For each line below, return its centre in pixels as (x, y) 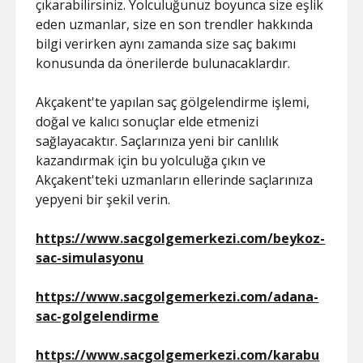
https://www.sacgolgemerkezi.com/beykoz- (181, 238)
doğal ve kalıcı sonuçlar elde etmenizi (147, 122)
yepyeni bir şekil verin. (103, 199)
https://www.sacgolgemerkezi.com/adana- (177, 297)
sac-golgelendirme (98, 316)
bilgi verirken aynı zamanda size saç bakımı (166, 44)
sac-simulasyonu (90, 258)
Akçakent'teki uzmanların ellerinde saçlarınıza (175, 180)
